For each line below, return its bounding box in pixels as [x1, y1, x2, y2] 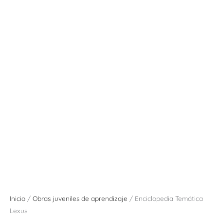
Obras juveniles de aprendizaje [33, 194, 127, 203]
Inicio [10, 194, 25, 203]
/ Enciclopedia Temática [127, 194, 203, 203]
